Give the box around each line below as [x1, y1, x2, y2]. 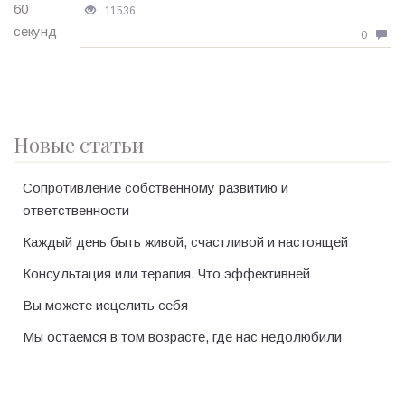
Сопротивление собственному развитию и [23, 180, 288, 196]
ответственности [23, 202, 129, 219]
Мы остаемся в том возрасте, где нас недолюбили [23, 329, 342, 345]
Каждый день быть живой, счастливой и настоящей [23, 234, 348, 250]
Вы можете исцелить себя [23, 297, 188, 314]
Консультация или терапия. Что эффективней [23, 266, 310, 282]
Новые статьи [14, 131, 144, 159]
